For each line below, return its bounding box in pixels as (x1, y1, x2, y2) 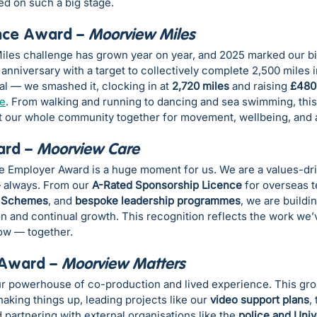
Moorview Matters (62, 257, 185, 273)
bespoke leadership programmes (75, 194, 241, 208)
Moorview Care (37, 142, 139, 158)
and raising (229, 79, 290, 93)
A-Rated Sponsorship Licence (92, 178, 242, 192)
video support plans (210, 293, 309, 307)
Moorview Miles (88, 28, 195, 44)
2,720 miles (172, 79, 229, 93)
